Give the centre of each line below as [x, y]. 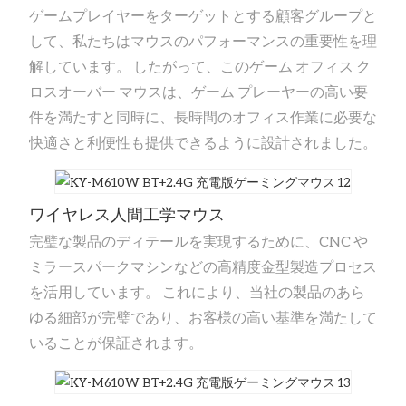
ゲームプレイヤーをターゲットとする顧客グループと [203, 15]
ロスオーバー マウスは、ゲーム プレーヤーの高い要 [198, 92]
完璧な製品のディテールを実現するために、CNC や [198, 241]
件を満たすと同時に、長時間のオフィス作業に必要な [203, 117]
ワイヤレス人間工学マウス [126, 214]
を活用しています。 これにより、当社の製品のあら [197, 292]
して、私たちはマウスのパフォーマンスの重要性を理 [203, 41]
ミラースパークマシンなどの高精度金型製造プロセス [203, 266]
